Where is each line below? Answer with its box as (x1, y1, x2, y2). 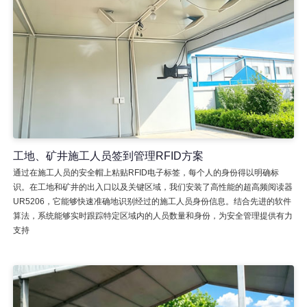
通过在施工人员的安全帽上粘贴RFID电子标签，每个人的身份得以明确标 (12, 167, 279, 177)
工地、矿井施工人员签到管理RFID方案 (12, 149, 204, 162)
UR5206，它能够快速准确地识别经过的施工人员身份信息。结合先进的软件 (12, 196, 291, 206)
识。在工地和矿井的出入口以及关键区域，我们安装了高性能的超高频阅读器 (12, 182, 293, 192)
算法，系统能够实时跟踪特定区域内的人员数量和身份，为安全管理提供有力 (12, 210, 293, 221)
